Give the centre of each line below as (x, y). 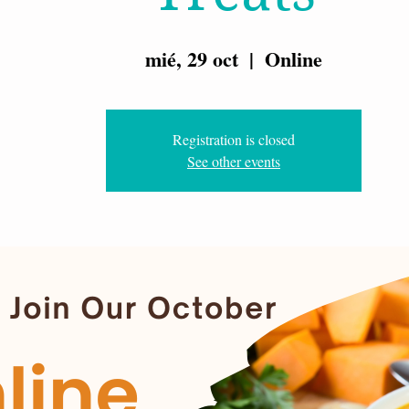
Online (294, 59)
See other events (234, 161)
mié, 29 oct (192, 59)
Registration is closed (234, 139)
